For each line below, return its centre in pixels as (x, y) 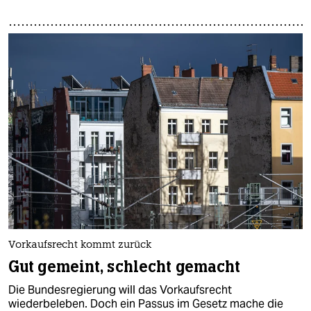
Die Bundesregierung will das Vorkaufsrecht (120, 290)
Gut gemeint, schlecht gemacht (125, 267)
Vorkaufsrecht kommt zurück (80, 246)
